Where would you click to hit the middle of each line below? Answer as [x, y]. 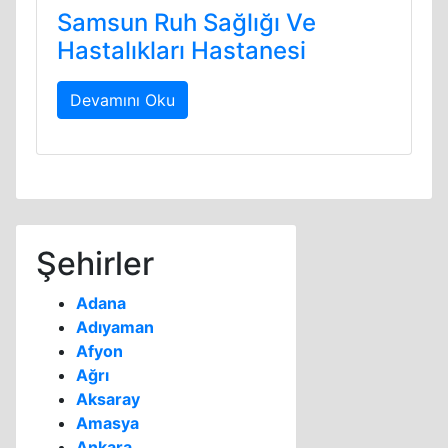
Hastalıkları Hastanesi [181, 50]
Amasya [107, 423]
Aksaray [108, 399]
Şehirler [95, 263]
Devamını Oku [122, 100]
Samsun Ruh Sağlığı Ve [186, 22]
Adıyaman [115, 327]
